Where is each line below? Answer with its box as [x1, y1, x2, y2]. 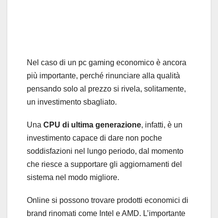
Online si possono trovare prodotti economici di [27, 196, 188, 204]
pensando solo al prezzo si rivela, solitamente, [27, 84, 186, 93]
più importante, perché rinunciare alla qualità [27, 71, 180, 80]
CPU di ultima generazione [43, 120, 141, 129]
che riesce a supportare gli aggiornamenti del [27, 160, 182, 168]
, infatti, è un [141, 120, 182, 129]
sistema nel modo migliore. [27, 173, 119, 182]
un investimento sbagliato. [27, 97, 117, 106]
